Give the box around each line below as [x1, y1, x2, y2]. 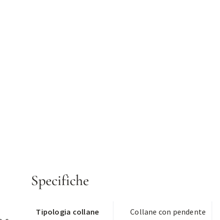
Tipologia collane [36, 207, 99, 217]
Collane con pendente [130, 207, 206, 217]
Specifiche [31, 171, 89, 190]
